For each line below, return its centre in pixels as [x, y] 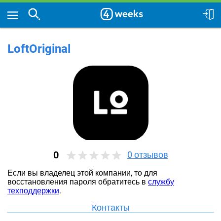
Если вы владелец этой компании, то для [82, 173]
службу [161, 182]
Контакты [110, 207]
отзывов [150, 155]
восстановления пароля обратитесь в [78, 182]
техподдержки [33, 191]
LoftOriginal [39, 49]
